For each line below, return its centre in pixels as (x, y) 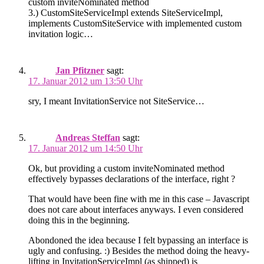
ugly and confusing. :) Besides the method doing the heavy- (139, 251)
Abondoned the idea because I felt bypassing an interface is (138, 240)
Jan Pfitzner (80, 71)
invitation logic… (61, 34)
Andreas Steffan (88, 138)
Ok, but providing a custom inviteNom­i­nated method (126, 169)
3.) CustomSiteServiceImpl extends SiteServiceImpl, (126, 13)
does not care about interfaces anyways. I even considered (136, 210)
